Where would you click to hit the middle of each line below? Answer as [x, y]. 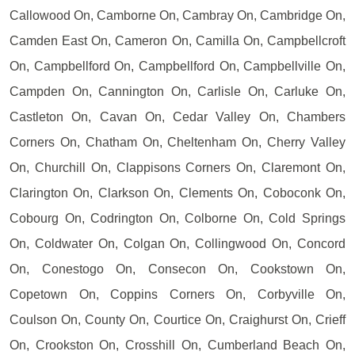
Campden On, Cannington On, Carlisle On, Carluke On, [177, 92]
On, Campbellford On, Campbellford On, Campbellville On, [177, 67]
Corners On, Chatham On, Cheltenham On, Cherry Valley [177, 143]
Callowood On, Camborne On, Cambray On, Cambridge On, [177, 16]
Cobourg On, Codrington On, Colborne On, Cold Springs [177, 219]
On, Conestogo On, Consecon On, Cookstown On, [177, 269]
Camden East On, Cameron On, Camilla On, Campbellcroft [177, 41]
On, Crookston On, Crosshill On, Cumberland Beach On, [177, 345]
